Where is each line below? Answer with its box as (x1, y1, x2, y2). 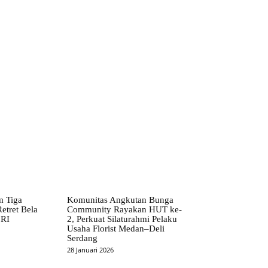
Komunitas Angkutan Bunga (67, 195, 174, 205)
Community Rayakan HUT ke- (67, 205, 182, 215)
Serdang (67, 233, 98, 243)
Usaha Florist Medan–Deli (67, 224, 165, 234)
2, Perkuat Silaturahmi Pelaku (67, 214, 178, 224)
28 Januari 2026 (67, 245, 114, 255)
